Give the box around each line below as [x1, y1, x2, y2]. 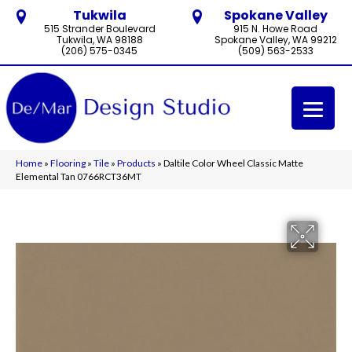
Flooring [50, 156, 86, 169]
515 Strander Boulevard [43, 22, 156, 35]
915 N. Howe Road [233, 22, 317, 35]
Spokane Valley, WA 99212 [214, 33, 337, 46]
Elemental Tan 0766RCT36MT [16, 170, 141, 182]
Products [117, 156, 156, 169]
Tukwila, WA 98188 [56, 33, 143, 46]
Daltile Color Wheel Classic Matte [163, 156, 303, 169]
